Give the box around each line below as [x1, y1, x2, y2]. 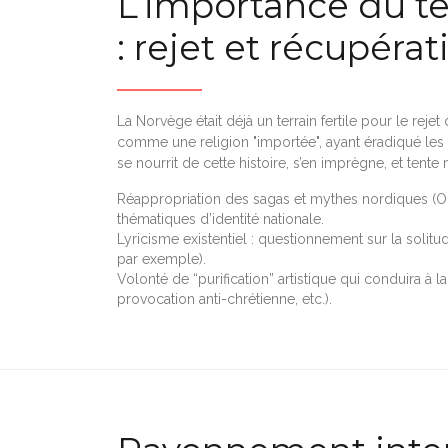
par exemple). [117, 250, 206, 267]
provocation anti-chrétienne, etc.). [117, 290, 332, 307]
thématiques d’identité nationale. [117, 210, 324, 227]
